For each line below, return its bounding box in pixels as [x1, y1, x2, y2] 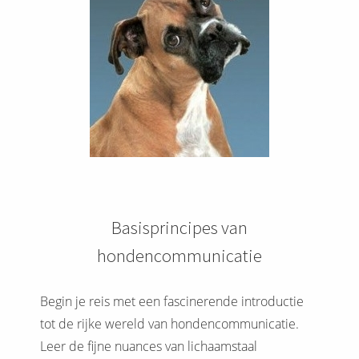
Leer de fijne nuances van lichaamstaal [40, 337, 257, 356]
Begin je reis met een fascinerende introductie [40, 292, 304, 311]
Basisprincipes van [111, 216, 248, 240]
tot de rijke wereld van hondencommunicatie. [40, 315, 299, 333]
